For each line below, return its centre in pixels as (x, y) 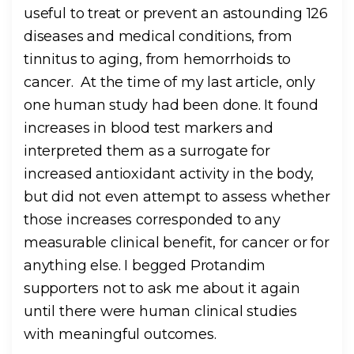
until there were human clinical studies (160, 312)
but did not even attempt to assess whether (177, 197)
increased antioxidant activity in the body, (169, 174)
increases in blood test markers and (149, 128)
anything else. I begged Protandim (145, 266)
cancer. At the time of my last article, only (169, 83)
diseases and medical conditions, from (158, 37)
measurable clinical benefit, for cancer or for (177, 243)
